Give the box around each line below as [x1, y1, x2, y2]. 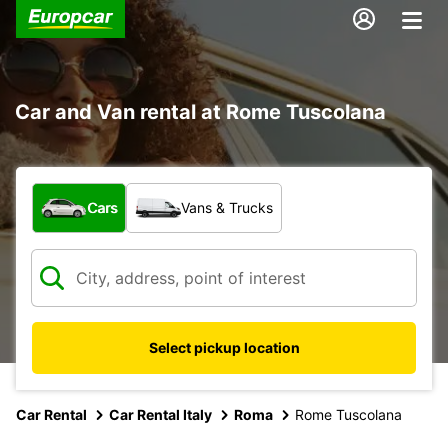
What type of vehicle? [31, 182, 201, 203]
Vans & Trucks [181, 198, 273, 216]
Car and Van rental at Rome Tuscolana [15, 99, 386, 124]
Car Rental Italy [109, 405, 212, 423]
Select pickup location [148, 338, 300, 356]
